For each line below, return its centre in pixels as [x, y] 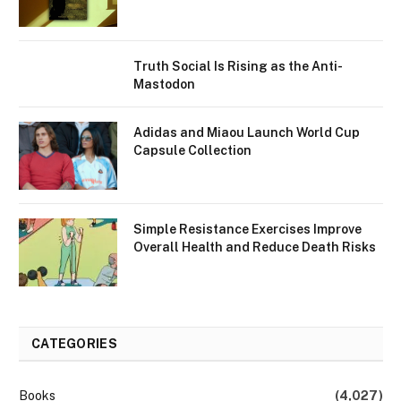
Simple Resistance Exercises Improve [247, 229]
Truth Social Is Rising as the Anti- [238, 66]
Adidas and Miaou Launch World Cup [247, 132]
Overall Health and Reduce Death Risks [255, 247]
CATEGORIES [74, 343]
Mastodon [164, 84]
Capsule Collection [192, 150]
